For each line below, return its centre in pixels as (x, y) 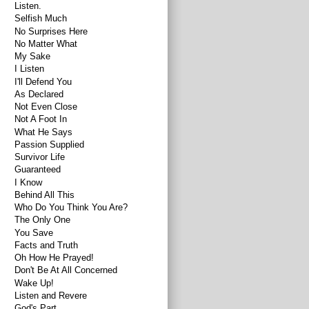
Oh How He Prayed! (54, 258)
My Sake (33, 57)
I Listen (30, 69)
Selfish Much (41, 19)
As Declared (39, 94)
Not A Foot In (41, 119)
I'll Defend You (43, 81)
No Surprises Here (51, 31)
